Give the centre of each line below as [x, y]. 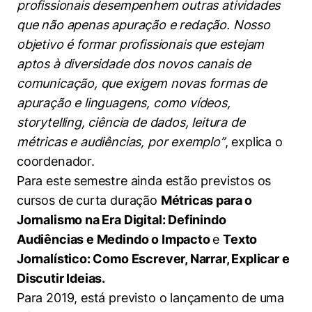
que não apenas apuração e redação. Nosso [143, 25]
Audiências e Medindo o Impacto [115, 239]
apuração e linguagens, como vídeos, [124, 103]
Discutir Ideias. [61, 278]
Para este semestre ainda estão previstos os [144, 181]
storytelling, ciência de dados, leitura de [131, 122]
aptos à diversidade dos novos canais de [134, 64]
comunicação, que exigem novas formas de [142, 83]
